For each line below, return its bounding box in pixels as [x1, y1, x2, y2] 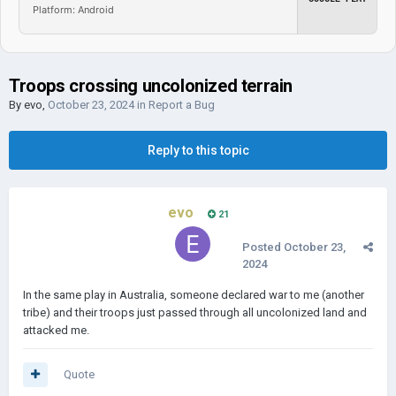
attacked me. [23, 324, 89, 337]
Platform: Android [33, 3, 114, 16]
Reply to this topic [147, 143, 249, 157]
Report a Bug [148, 98, 215, 111]
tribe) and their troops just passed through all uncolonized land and [23, 306, 367, 319]
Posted [242, 240, 284, 254]
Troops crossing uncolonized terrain [9, 75, 293, 96]
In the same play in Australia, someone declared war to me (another [23, 288, 364, 301]
